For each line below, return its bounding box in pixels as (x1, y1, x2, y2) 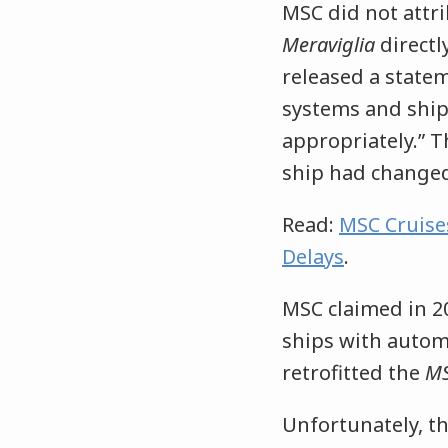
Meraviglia (282, 31, 375, 59)
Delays (282, 243, 344, 271)
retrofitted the (282, 359, 425, 387)
